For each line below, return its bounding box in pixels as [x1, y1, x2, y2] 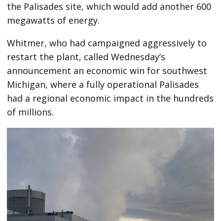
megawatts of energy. [7, 14, 100, 26]
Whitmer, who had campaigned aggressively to [7, 37, 207, 49]
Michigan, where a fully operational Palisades [7, 78, 199, 90]
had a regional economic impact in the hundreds [7, 92, 214, 104]
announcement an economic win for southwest [7, 64, 208, 76]
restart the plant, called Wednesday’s [7, 50, 166, 63]
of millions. [7, 106, 54, 118]
